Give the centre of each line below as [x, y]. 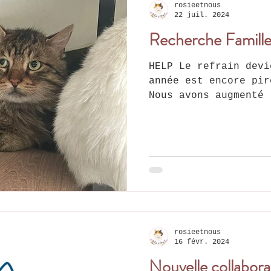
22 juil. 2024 [202, 15]
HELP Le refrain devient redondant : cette [164, 66]
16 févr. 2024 [202, 242]
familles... [182, 110]
